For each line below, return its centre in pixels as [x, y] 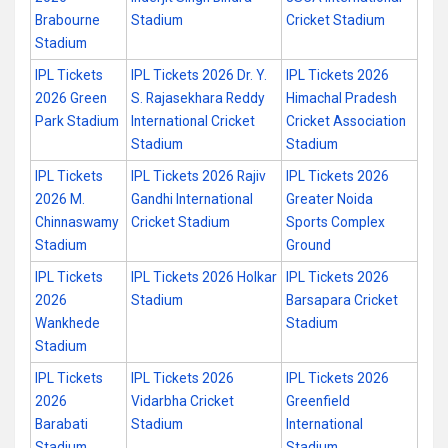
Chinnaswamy [77, 222]
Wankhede [67, 323]
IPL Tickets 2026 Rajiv [198, 176]
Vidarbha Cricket [182, 401]
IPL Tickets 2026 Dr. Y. [199, 75]
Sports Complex [335, 222]
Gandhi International [192, 199]
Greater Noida [329, 199]
